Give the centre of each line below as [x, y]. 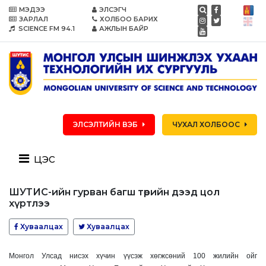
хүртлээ [29, 204]
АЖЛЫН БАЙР [124, 28]
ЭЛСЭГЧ [113, 9]
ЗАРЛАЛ [34, 19]
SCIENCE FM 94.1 [46, 28]
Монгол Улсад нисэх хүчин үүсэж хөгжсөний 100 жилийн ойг [133, 256]
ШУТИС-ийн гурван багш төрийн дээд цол [114, 192]
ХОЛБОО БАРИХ [129, 19]
